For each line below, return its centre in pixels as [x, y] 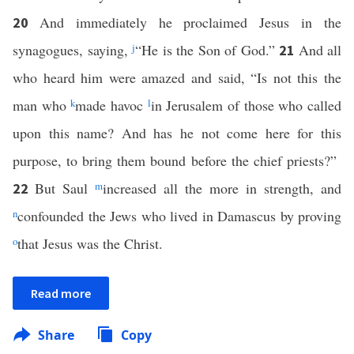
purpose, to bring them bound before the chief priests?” [177, 160]
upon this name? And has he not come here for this [177, 133]
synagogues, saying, [72, 50]
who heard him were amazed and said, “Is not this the [177, 77]
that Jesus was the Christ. [90, 243]
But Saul [65, 188]
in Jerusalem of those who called [246, 105]
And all [320, 50]
